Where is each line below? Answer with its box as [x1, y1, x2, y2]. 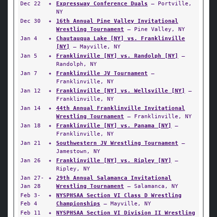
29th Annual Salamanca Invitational [56, 174, 171, 181]
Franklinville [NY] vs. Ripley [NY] [56, 157, 171, 164]
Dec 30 [20, 17, 41, 24]
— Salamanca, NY [124, 183, 178, 189]
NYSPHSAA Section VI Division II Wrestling [56, 209, 195, 216]
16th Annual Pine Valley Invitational [56, 17, 178, 24]
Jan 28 [20, 183, 41, 189]
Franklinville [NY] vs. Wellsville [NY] [56, 87, 185, 94]
